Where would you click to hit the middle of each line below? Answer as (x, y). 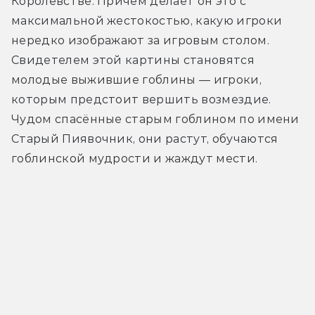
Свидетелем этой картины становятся (133, 60)
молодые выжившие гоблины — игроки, (136, 80)
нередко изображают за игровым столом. (140, 41)
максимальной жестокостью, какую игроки (147, 21)
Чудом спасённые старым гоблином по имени (155, 120)
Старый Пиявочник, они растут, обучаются (145, 139)
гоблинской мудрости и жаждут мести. (136, 159)
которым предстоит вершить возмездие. (141, 100)
